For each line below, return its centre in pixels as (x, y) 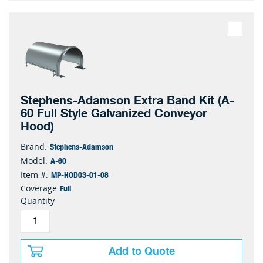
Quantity (38, 200)
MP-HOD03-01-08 (80, 174)
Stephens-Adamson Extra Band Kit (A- (127, 101)
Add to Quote (142, 251)
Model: (34, 161)
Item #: (34, 175)
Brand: (34, 146)
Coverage (39, 188)
